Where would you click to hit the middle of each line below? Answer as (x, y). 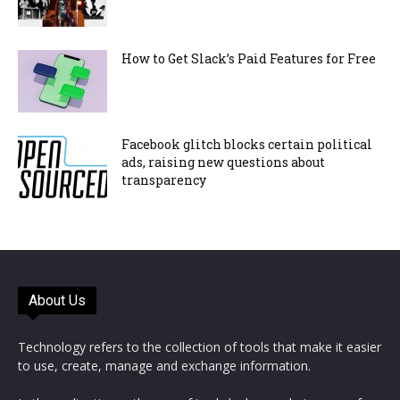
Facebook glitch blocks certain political (247, 144)
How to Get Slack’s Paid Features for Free (249, 58)
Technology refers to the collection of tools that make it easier (200, 346)
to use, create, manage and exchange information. (164, 365)
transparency (164, 179)
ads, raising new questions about (223, 162)
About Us (57, 300)
